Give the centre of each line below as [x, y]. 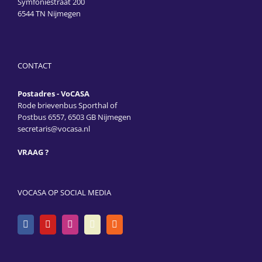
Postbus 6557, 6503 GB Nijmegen [74, 117]
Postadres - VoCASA [54, 93]
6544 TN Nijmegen [49, 13]
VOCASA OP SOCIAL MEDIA [64, 192]
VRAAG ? [33, 152]
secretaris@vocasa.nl [54, 128]
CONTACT [35, 65]
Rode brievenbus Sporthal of [67, 105]
